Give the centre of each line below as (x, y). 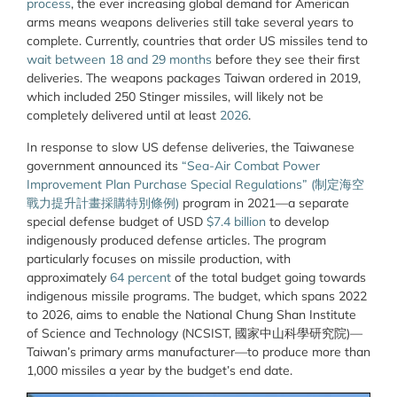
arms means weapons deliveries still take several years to (190, 23)
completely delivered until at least (123, 116)
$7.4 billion (236, 221)
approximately (66, 277)
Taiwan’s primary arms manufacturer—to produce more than (198, 351)
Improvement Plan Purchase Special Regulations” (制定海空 (195, 184)
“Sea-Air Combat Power (251, 165)
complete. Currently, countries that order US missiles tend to (197, 41)
